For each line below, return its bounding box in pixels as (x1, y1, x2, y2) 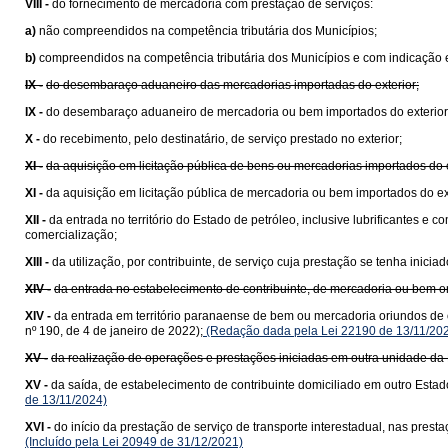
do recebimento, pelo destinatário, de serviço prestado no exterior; (43, 132, 402, 146)
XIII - (25, 255, 49, 269)
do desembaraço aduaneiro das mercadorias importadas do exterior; (46, 78, 419, 92)
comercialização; (25, 228, 117, 242)
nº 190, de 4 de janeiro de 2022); (25, 324, 203, 338)
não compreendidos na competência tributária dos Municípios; (39, 24, 377, 38)
